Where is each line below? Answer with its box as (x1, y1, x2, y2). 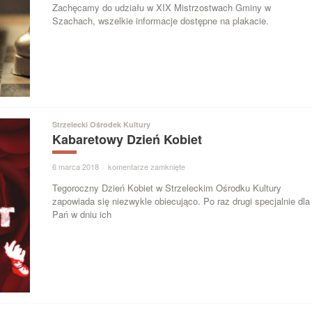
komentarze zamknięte (108, 160, 186, 172)
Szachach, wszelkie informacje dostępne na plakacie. (52, 13, 270, 27)
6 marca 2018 (52, 160, 100, 172)
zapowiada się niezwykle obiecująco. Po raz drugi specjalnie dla (52, 194, 311, 208)
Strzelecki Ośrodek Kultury (52, 118, 151, 130)
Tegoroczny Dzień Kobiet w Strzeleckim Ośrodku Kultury (52, 180, 282, 194)
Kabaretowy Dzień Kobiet (52, 130, 203, 148)
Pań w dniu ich (52, 207, 112, 221)
